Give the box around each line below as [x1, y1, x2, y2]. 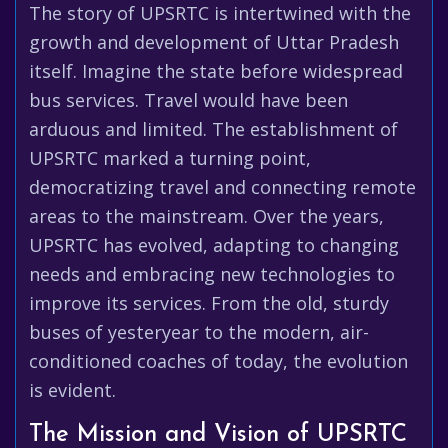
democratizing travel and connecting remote [29, 175, 416, 199]
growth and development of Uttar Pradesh [29, 30, 399, 54]
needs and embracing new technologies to [29, 262, 395, 286]
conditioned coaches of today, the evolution [29, 349, 408, 373]
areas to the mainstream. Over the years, [29, 204, 384, 228]
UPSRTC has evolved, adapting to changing [29, 233, 399, 257]
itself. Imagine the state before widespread [29, 59, 403, 83]
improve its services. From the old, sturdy [29, 291, 389, 315]
